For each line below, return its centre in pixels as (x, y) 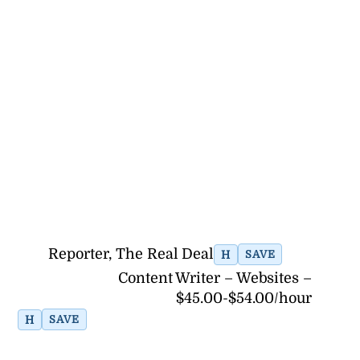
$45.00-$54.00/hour (244, 299)
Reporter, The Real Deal (131, 254)
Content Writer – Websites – (215, 278)
